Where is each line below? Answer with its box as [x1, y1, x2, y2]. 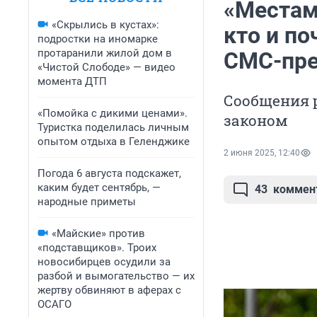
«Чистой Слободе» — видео [38, 61, 175, 74]
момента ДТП [38, 75, 107, 88]
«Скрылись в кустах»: [52, 18, 159, 31]
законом [224, 110, 288, 131]
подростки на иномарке [38, 33, 158, 45]
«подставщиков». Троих [38, 241, 156, 254]
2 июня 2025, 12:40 [224, 148, 300, 158]
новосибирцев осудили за [38, 255, 171, 268]
